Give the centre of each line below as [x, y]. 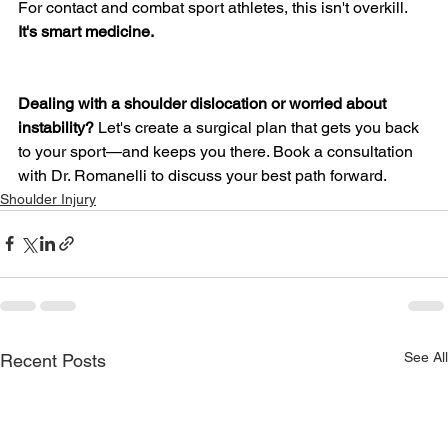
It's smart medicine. [86, 31]
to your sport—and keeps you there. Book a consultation [217, 151]
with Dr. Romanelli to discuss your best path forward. [202, 175]
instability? [56, 127]
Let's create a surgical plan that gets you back [258, 127]
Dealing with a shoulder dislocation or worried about [204, 103]
